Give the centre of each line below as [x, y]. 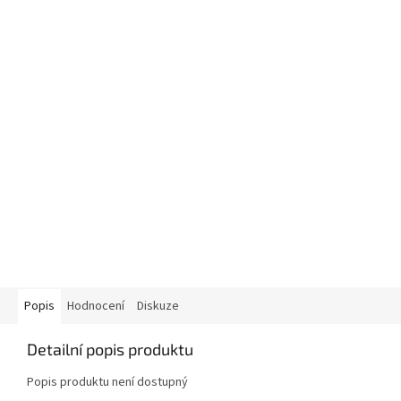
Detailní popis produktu [110, 349]
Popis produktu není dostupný [107, 382]
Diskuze [158, 306]
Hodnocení [96, 306]
